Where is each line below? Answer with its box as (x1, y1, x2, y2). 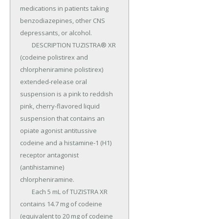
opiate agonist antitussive (20, 126, 97, 135)
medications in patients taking (20, 4, 109, 13)
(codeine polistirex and (20, 53, 88, 62)
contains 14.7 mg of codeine (20, 199, 102, 209)
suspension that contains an (20, 114, 105, 123)
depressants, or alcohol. (20, 28, 92, 38)
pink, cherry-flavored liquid (20, 102, 100, 111)
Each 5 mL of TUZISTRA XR (20, 187, 32, 197)
